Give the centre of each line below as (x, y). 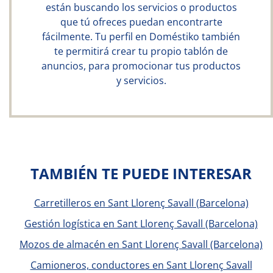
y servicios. (141, 80)
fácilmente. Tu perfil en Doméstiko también (141, 37)
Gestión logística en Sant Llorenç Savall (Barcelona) (141, 224)
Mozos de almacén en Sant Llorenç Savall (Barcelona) (141, 244)
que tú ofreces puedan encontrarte (141, 22)
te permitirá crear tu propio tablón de (141, 51)
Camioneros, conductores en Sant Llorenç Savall (141, 265)
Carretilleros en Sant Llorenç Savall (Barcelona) (141, 203)
